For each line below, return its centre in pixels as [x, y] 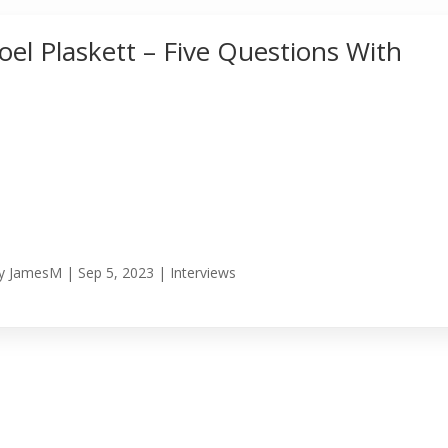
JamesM [36, 273]
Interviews [203, 273]
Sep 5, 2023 [116, 273]
